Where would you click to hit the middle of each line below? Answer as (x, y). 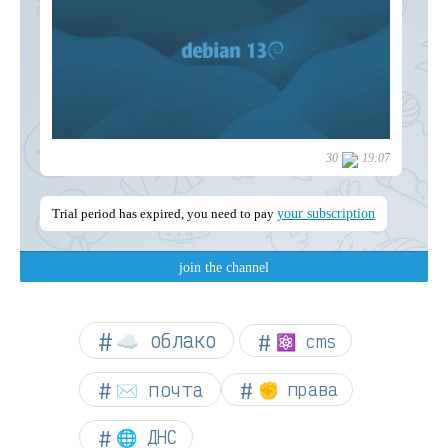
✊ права (297, 389)
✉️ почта (160, 389)
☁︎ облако (166, 340)
